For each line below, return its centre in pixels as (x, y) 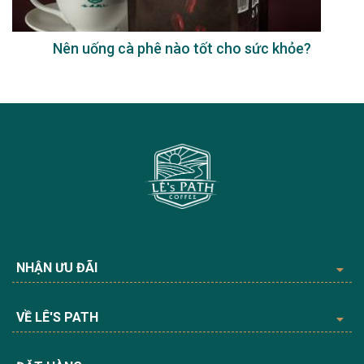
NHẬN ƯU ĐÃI (57, 267)
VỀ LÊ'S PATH (57, 317)
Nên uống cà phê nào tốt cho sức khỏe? (182, 48)
